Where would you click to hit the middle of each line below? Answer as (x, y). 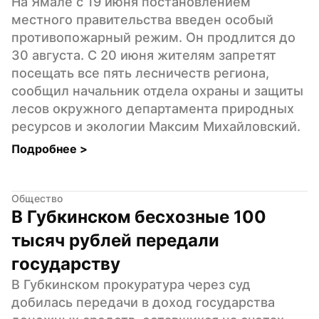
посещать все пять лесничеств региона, (140, 73)
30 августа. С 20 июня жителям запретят (144, 55)
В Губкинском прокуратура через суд (131, 284)
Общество (37, 198)
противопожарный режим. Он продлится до (153, 37)
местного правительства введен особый (142, 19)
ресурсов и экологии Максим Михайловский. (156, 126)
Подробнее (46, 148)
